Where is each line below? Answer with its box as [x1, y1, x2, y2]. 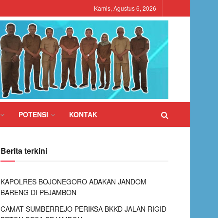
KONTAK [69, 109, 97, 119]
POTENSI [18, 109, 48, 119]
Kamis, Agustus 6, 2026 [94, 4, 156, 12]
